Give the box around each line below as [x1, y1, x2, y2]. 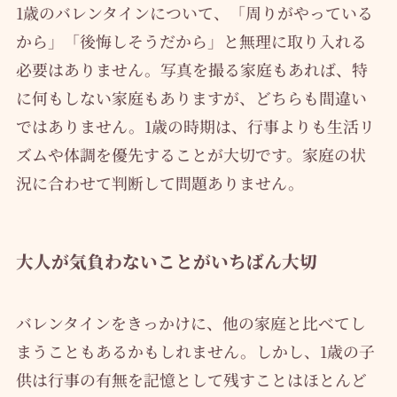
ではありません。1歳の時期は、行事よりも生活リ [15, 114, 375, 138]
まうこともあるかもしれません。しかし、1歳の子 [15, 339, 375, 362]
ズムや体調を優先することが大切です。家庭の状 [15, 143, 366, 167]
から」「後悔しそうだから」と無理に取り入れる [15, 29, 367, 53]
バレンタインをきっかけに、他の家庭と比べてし [15, 310, 366, 334]
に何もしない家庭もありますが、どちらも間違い [15, 86, 367, 110]
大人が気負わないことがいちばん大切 [15, 248, 317, 275]
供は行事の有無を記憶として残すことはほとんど [15, 367, 367, 391]
